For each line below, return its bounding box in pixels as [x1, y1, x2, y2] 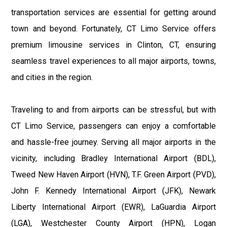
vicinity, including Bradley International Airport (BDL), [11, 153, 216, 163]
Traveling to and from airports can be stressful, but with [11, 104, 216, 115]
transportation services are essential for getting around [11, 7, 216, 17]
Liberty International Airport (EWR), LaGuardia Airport [11, 202, 216, 212]
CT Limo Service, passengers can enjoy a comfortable [11, 121, 216, 131]
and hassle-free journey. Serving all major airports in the [11, 137, 216, 147]
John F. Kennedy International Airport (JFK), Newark [11, 185, 216, 196]
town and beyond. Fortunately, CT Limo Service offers [11, 23, 216, 33]
